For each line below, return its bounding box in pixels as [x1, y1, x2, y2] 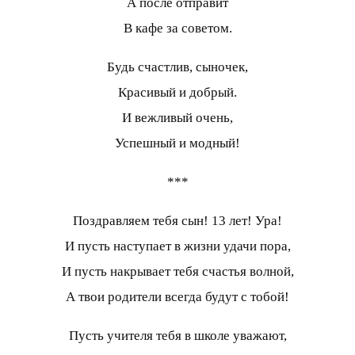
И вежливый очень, [122, 109, 233, 125]
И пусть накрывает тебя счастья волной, [61, 263, 294, 279]
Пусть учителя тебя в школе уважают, [68, 327, 287, 343]
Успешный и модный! [115, 135, 240, 151]
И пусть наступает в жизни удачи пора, [64, 238, 291, 254]
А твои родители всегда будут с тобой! [66, 288, 289, 304]
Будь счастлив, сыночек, [107, 59, 248, 74]
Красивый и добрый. [118, 84, 237, 100]
